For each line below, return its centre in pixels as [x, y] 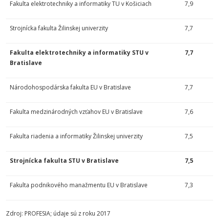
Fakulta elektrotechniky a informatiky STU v [79, 53]
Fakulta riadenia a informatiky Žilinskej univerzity [76, 136]
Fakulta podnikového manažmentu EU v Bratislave [79, 185]
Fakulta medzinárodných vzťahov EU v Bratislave [76, 112]
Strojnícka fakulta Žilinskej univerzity [59, 28]
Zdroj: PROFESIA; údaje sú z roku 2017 [58, 213]
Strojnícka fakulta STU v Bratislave [64, 161]
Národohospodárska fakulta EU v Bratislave [70, 87]
